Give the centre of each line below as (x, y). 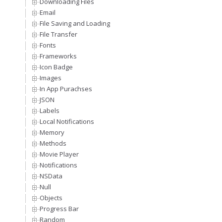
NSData (51, 176)
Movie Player (59, 154)
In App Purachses (66, 89)
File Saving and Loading (75, 24)
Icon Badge (56, 67)
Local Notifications (67, 122)
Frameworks (58, 56)
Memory (52, 133)
